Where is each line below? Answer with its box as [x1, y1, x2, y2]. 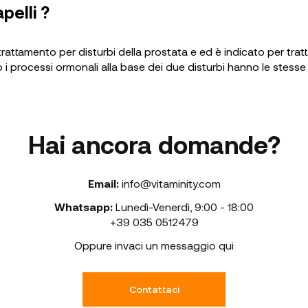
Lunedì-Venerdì [115, 200, 190, 213]
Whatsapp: [54, 200, 113, 213]
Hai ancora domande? [27, 129, 280, 159]
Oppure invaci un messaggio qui [74, 239, 234, 252]
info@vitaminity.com [121, 177, 221, 190]
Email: [87, 177, 119, 190]
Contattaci [129, 283, 179, 295]
